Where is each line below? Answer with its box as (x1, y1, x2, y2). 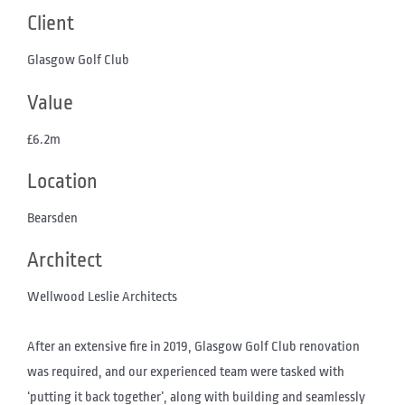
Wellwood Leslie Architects (27, 289, 177, 306)
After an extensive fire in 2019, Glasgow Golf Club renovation (26, 338, 360, 354)
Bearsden (27, 211, 78, 227)
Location (27, 170, 98, 194)
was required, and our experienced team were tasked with (26, 363, 344, 380)
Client (27, 12, 74, 36)
